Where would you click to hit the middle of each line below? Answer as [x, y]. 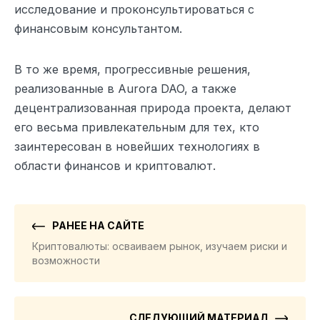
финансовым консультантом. [98, 28]
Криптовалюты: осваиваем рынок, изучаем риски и [160, 246]
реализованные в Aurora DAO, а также [125, 88]
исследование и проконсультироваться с [134, 9]
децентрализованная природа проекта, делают [153, 107]
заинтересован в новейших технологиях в [137, 146]
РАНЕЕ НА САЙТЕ [98, 225]
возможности [66, 260]
